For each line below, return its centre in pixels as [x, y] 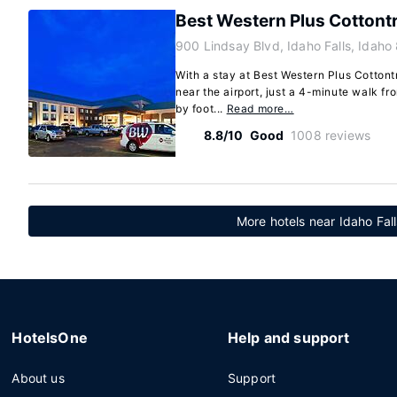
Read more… [260, 109]
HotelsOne [50, 338]
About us [38, 378]
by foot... [201, 109]
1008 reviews [331, 135]
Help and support [288, 338]
